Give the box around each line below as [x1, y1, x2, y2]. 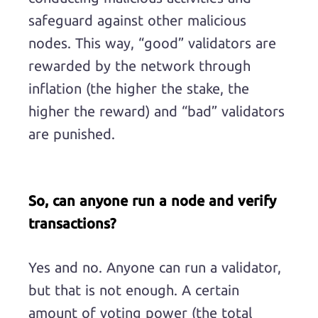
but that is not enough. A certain [28, 282, 239, 298]
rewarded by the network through [28, 57, 251, 74]
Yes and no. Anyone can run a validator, [28, 259, 281, 275]
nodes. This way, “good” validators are [28, 35, 276, 51]
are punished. [28, 126, 115, 142]
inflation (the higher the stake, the [28, 80, 249, 97]
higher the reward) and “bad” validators [28, 103, 285, 119]
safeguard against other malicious [28, 12, 246, 28]
